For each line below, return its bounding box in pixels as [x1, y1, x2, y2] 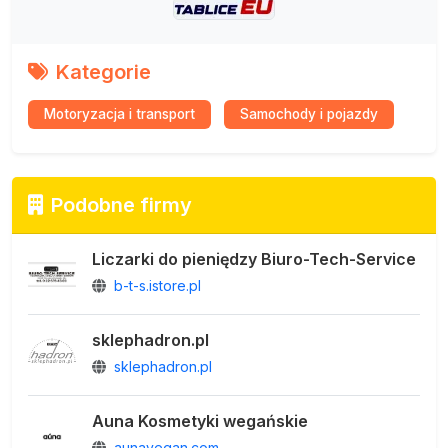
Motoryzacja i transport [44, 106, 195, 123]
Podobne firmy [51, 193, 192, 218]
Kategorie [56, 60, 151, 85]
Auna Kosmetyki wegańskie [92, 411, 308, 432]
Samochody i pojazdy [240, 106, 378, 123]
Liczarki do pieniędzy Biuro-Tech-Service [92, 249, 416, 270]
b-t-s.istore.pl [114, 277, 201, 295]
